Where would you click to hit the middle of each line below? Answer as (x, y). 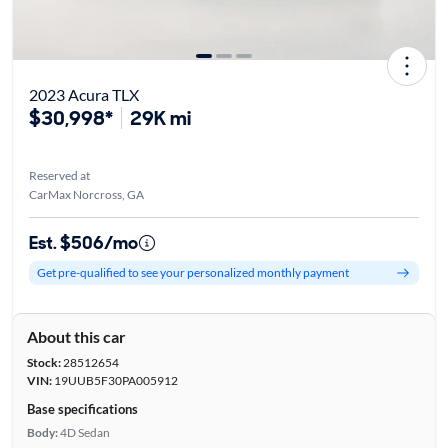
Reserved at (59, 175)
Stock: (43, 362)
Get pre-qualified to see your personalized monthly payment (192, 273)
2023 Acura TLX (83, 94)
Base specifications (82, 408)
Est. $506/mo (83, 242)
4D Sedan (84, 432)
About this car (76, 336)
